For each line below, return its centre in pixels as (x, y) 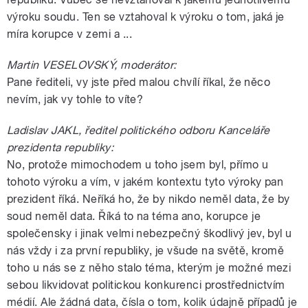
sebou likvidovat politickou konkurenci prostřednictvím (146, 285)
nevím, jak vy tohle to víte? (75, 99)
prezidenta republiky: (60, 147)
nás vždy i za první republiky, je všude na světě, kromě (146, 250)
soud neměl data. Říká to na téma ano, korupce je (134, 216)
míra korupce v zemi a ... (69, 34)
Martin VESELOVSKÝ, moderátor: (92, 65)
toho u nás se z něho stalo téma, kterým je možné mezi (149, 267)
